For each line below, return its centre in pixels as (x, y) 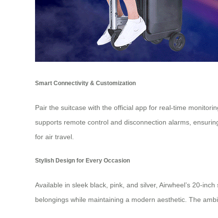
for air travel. (54, 136)
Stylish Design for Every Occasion (82, 161)
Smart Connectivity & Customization (85, 83)
